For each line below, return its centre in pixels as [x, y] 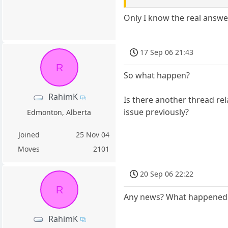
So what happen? [157, 75]
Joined [29, 134]
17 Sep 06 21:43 [167, 52]
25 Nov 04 [93, 134]
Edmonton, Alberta [59, 112]
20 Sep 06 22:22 [167, 174]
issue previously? [156, 112]
